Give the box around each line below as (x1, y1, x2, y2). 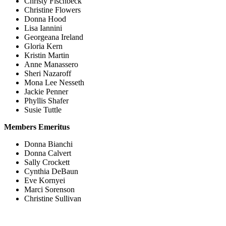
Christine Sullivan (24, 194, 81, 203)
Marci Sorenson (24, 185, 75, 194)
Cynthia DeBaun (24, 167, 78, 176)
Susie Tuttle (24, 105, 62, 114)
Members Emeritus (4, 123, 70, 131)
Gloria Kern (24, 42, 63, 50)
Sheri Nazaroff (24, 69, 71, 78)
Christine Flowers (24, 6, 81, 14)
